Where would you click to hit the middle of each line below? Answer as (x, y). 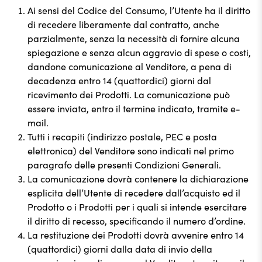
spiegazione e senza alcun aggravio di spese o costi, (139, 52)
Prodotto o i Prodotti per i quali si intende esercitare (137, 206)
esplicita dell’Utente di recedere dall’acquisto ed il (134, 192)
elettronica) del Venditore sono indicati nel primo (131, 150)
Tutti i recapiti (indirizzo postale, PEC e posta (122, 136)
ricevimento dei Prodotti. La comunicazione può (129, 94)
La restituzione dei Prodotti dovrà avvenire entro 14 (136, 235)
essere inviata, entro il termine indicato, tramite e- (134, 108)
